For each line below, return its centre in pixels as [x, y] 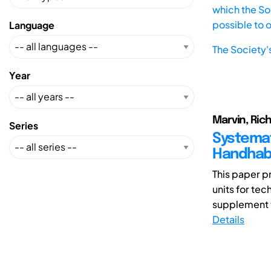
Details [228, 219]
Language [32, 25]
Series [24, 125]
